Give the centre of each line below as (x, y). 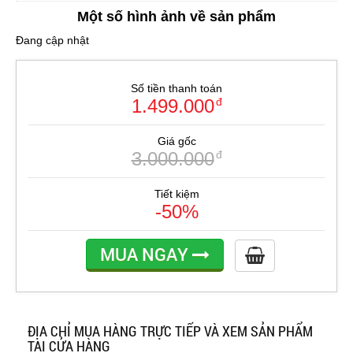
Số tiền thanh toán (176, 89)
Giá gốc (176, 141)
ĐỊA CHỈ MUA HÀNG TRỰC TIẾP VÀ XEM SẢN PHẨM (170, 331)
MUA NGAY (146, 255)
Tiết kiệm (176, 194)
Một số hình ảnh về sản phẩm (176, 17)
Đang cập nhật (52, 41)
